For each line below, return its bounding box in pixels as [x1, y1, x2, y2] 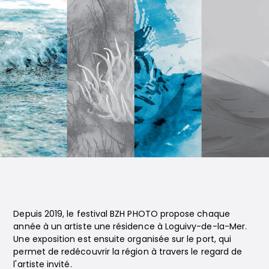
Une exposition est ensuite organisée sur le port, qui [13, 232, 232, 245]
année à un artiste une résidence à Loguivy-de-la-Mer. [13, 220, 247, 232]
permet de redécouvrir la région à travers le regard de [13, 245, 243, 258]
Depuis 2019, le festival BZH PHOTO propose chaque [13, 207, 230, 220]
